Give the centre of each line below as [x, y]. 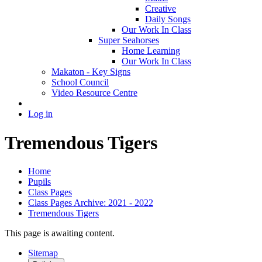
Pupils [39, 181]
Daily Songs [168, 19]
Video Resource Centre [94, 93]
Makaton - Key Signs [91, 72]
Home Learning [151, 51]
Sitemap [43, 253]
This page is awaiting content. [60, 233]
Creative [161, 9]
